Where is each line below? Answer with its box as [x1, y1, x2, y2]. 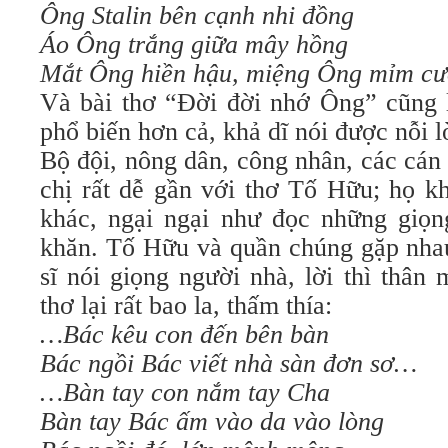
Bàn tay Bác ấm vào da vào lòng [40, 407, 384, 436]
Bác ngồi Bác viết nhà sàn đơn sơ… [40, 349, 417, 378]
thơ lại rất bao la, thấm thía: [40, 291, 332, 320]
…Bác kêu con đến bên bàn [40, 320, 329, 349]
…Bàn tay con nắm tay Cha [40, 378, 330, 407]
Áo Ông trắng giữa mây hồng [40, 30, 348, 59]
